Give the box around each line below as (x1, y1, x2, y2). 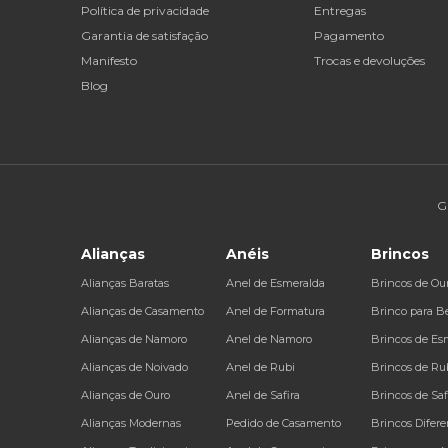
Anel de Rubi (226, 360, 296, 375)
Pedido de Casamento (226, 416, 342, 431)
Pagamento (314, 27, 385, 43)
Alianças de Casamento (81, 304, 204, 319)
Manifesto (81, 52, 137, 68)
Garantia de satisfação (81, 27, 208, 43)
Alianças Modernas (81, 416, 181, 431)
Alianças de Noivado (81, 360, 188, 375)
